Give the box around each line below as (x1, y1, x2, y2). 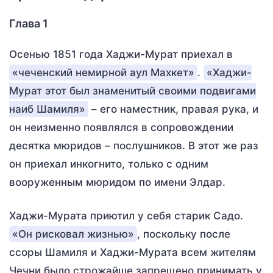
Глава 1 (9, 17, 48, 30)
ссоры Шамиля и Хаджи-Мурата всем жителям (9, 246, 256, 258)
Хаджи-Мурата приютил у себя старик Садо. (9, 210, 243, 222)
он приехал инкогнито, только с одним (9, 158, 208, 170)
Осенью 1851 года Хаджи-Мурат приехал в (9, 48, 233, 60)
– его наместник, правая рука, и (88, 103, 258, 115)
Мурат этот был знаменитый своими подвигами (9, 85, 256, 97)
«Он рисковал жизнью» (12, 228, 134, 240)
